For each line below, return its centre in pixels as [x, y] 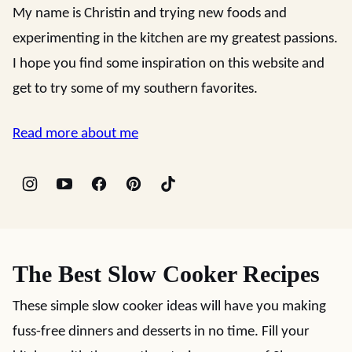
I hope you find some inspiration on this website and [169, 64]
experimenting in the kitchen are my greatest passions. [175, 38]
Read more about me [75, 134]
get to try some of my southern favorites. [135, 89]
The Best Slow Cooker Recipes [166, 273]
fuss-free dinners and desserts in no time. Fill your [161, 332]
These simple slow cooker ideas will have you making [169, 306]
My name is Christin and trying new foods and [150, 13]
